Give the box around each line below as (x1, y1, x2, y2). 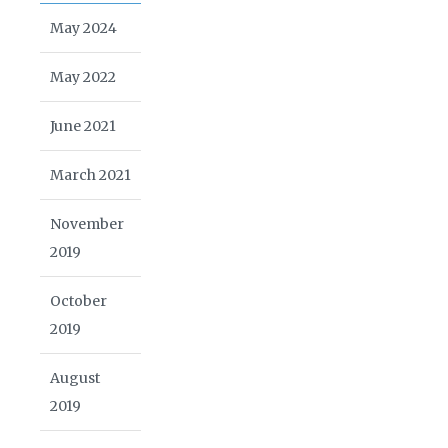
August (50, 368, 100, 387)
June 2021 (50, 116, 116, 135)
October (50, 291, 107, 310)
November (50, 214, 124, 233)
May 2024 (50, 18, 117, 37)
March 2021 (50, 165, 131, 184)
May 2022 (50, 67, 116, 86)
